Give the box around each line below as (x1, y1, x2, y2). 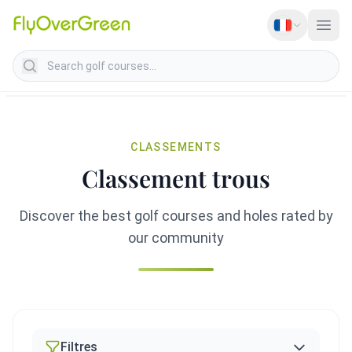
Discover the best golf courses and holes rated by (19, 207, 333, 224)
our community (128, 229, 224, 246)
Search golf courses (12, 51, 123, 66)
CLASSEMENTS (130, 141, 222, 153)
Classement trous (82, 163, 270, 194)
